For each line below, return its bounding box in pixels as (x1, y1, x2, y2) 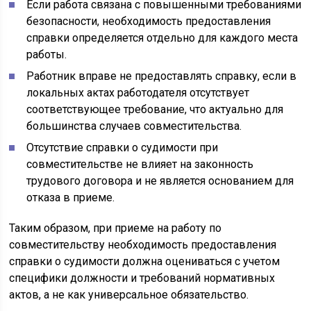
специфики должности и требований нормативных (9, 271, 276, 285)
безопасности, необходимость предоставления (26, 14, 271, 28)
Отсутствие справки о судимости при (26, 140, 219, 154)
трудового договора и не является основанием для (26, 174, 294, 187)
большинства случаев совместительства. (26, 119, 242, 133)
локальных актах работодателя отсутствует (26, 85, 250, 99)
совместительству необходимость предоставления (9, 237, 277, 251)
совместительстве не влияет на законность (26, 157, 254, 171)
